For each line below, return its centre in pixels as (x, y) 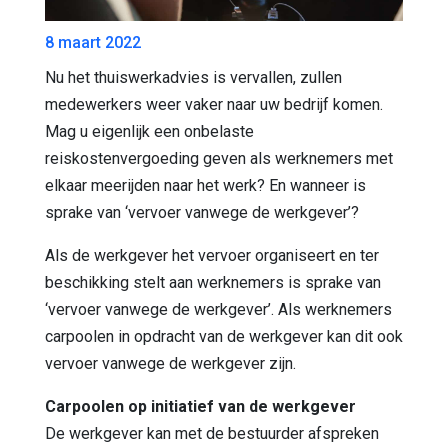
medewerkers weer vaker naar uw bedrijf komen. (214, 104)
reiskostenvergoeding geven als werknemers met (219, 158)
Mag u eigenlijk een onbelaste (149, 131)
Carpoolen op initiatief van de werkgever (200, 406)
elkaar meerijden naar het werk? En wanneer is (205, 185)
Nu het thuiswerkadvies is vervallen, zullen (193, 77)
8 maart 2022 (93, 42)
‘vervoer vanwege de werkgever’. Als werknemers (218, 309)
